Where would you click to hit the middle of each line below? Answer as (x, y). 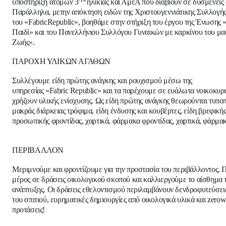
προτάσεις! (31, 210)
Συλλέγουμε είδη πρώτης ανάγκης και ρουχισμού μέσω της (102, 81)
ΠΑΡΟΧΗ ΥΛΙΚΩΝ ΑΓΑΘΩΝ (61, 62)
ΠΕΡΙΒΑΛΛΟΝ (38, 150)
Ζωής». (23, 42)
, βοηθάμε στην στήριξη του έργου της (136, 22)
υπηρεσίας (29, 91)
